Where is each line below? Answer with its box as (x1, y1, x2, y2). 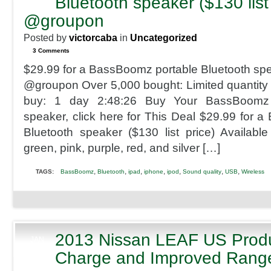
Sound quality (183, 168, 221, 175)
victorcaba (69, 33, 117, 43)
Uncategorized (130, 33, 197, 43)
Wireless (241, 168, 264, 175)
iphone (144, 168, 163, 175)
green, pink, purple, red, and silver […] (24, 142, 220, 154)
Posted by (24, 33, 69, 43)
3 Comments (33, 47, 70, 54)
